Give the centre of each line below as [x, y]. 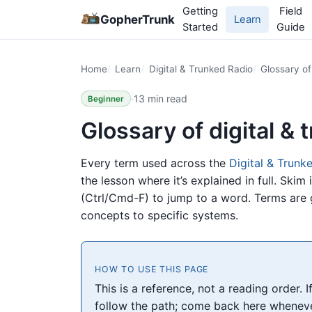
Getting [201, 11]
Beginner [106, 99]
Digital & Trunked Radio [201, 69]
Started [201, 27]
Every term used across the [155, 163]
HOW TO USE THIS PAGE [152, 270]
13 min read [161, 98]
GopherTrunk [138, 19]
